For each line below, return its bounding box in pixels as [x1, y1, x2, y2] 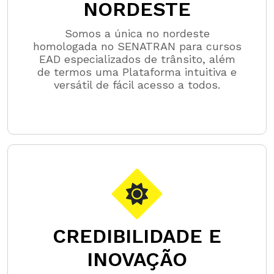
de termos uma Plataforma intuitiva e [37, 65, 237, 79]
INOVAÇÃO [87, 248, 187, 272]
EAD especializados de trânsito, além [39, 53, 235, 66]
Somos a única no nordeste [64, 27, 210, 40]
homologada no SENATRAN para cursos [32, 40, 242, 53]
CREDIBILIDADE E [53, 224, 221, 248]
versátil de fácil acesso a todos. [54, 78, 220, 92]
